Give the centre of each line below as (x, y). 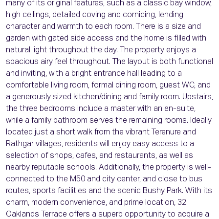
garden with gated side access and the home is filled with (106, 39)
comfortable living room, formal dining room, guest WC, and (108, 86)
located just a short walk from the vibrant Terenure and (101, 133)
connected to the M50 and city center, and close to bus (104, 180)
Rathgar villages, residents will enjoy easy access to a (100, 144)
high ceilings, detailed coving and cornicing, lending (95, 15)
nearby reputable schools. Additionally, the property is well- (109, 168)
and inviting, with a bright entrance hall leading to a (94, 74)
